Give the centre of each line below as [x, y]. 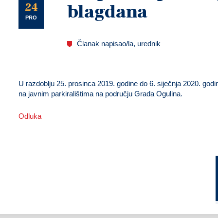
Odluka [30, 116]
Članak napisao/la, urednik [119, 44]
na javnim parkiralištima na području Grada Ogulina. [100, 94]
